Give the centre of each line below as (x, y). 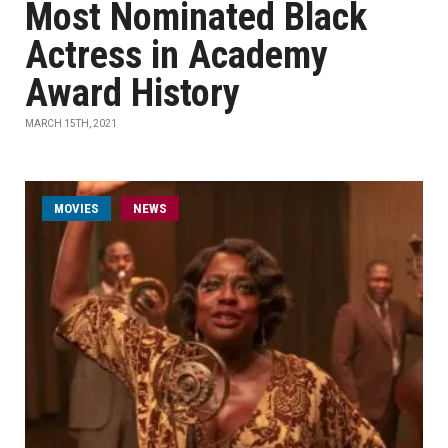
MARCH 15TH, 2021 (71, 123)
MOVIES (76, 208)
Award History (132, 93)
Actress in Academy (176, 55)
